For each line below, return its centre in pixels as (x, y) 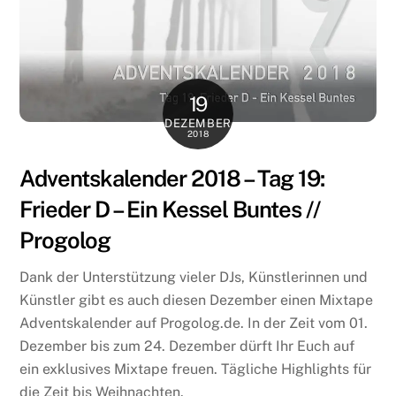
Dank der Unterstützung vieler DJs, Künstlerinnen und (194, 277)
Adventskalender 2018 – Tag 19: (172, 179)
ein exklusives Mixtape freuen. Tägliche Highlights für (196, 369)
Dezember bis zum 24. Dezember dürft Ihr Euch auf (187, 346)
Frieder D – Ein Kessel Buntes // (170, 210)
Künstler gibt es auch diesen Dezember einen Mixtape (197, 300)
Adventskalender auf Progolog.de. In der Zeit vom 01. (194, 323)
